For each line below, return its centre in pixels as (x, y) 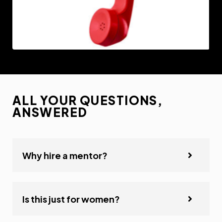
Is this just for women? (71, 199)
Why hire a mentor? (65, 155)
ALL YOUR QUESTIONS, (88, 100)
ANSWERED (51, 112)
